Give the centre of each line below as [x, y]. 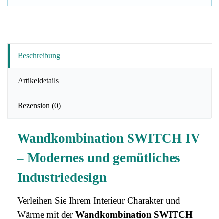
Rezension [35, 105]
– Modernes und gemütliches [99, 158]
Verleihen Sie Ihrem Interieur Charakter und [99, 200]
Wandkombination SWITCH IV [109, 138]
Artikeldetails [38, 80]
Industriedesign [62, 177]
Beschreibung [39, 55]
